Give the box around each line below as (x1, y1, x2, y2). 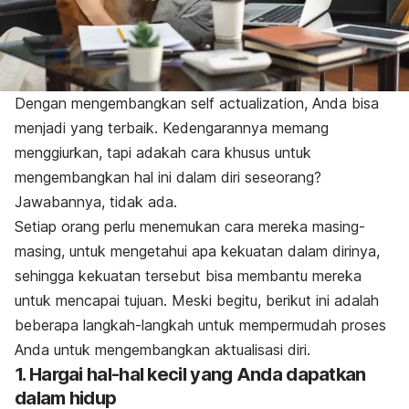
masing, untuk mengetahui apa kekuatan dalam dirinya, (15, 241, 380, 260)
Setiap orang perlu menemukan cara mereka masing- (15, 216, 365, 236)
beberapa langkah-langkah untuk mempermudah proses (15, 315, 386, 334)
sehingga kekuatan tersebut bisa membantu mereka (15, 266, 362, 285)
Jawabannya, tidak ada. (15, 192, 177, 211)
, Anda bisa (304, 93, 379, 112)
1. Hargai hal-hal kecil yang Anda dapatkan (15, 362, 366, 385)
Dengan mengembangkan (15, 93, 191, 112)
